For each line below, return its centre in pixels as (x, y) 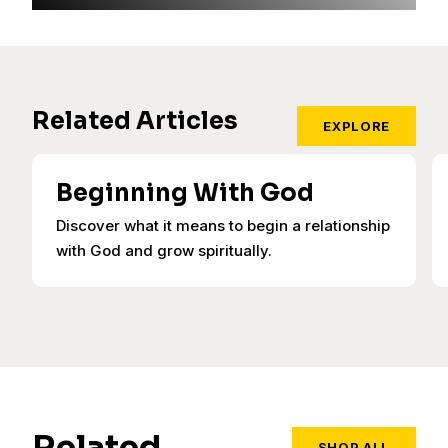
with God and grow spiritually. (164, 251)
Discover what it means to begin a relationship (223, 226)
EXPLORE (356, 126)
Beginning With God (185, 193)
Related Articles (135, 121)
